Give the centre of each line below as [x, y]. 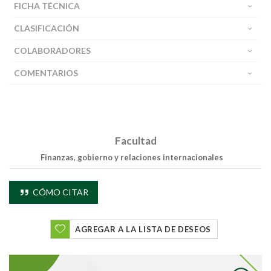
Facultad [135, 141]
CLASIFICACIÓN [47, 28]
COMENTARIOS [46, 73]
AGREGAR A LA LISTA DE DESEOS [143, 230]
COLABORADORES [52, 51]
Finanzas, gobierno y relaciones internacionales [132, 158]
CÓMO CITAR [59, 192]
